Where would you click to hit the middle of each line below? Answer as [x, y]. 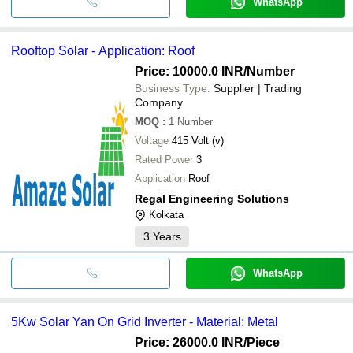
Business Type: [173, 88]
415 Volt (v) [198, 140]
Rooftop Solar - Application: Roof [103, 50]
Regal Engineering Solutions [212, 198]
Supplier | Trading [258, 88]
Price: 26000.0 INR [189, 342]
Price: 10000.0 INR [189, 71]
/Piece [262, 342]
